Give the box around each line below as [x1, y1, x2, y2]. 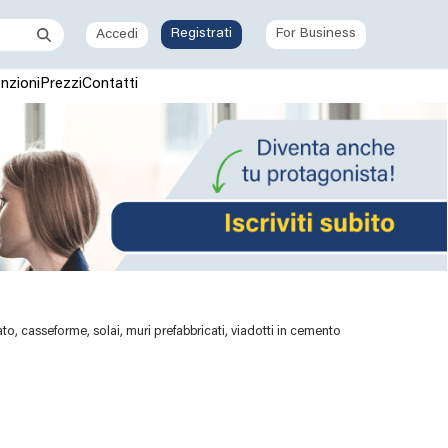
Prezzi [40, 77, 83, 92]
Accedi [96, 27, 138, 42]
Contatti [82, 77, 139, 92]
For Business [276, 27, 356, 41]
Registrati [171, 27, 232, 41]
